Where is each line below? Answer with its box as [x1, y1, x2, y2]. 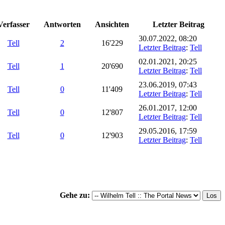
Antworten [43, 20, 81, 29]
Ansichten [95, 20, 129, 29]
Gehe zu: [60, 190, 90, 199]
